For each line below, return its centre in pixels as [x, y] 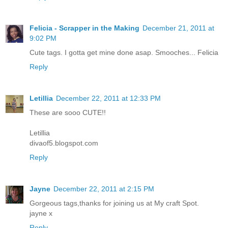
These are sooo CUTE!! [68, 113]
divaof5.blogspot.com [64, 143]
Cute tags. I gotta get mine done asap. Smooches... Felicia [124, 53]
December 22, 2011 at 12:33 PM [108, 98]
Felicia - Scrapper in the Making [84, 28]
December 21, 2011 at [178, 28]
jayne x [41, 213]
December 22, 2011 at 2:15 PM [104, 189]
